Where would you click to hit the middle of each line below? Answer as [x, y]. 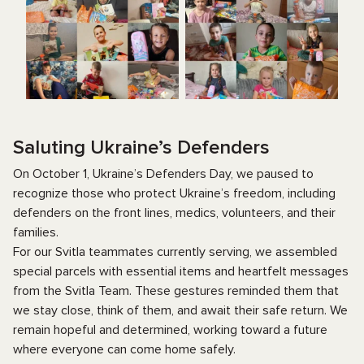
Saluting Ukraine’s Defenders [141, 147]
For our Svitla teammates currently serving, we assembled [175, 252]
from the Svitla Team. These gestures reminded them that [176, 291]
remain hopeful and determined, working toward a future [170, 330]
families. [36, 232]
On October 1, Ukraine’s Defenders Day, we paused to [163, 174]
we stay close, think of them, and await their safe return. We [180, 310]
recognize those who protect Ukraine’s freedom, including [174, 193]
